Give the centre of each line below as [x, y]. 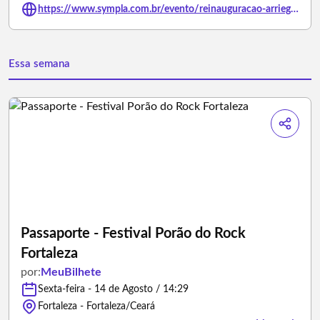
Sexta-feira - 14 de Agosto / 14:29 [113, 289]
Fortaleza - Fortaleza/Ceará [96, 306]
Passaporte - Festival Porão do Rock [133, 234]
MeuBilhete [71, 272]
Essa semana [39, 64]
